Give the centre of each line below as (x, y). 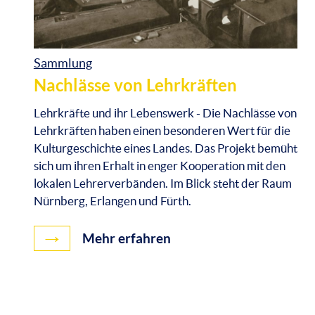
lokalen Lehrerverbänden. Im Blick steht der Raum (162, 183)
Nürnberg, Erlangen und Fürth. (112, 200)
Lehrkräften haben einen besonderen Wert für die (162, 130)
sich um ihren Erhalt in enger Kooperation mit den (159, 165)
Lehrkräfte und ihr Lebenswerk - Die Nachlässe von (165, 112)
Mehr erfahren (125, 239)
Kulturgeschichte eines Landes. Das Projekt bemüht (165, 148)
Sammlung (63, 63)
